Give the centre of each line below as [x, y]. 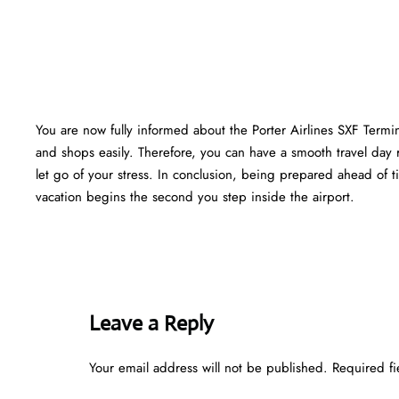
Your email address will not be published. [208, 367]
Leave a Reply [151, 323]
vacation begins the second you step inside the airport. [195, 196]
